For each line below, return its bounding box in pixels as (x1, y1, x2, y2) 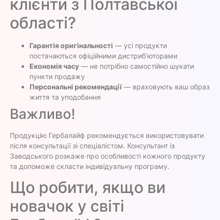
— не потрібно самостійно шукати (79, 62, 194, 71)
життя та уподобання (29, 93, 101, 102)
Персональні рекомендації (29, 82, 122, 91)
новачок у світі (10, 196, 124, 216)
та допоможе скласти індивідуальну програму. (10, 162, 169, 171)
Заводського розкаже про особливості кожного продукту (10, 152, 205, 161)
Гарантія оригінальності (29, 41, 113, 50)
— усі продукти (113, 41, 167, 50)
